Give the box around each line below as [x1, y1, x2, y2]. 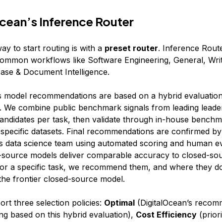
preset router [104, 43, 158, 53]
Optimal [104, 198, 135, 208]
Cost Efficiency [135, 210, 197, 220]
